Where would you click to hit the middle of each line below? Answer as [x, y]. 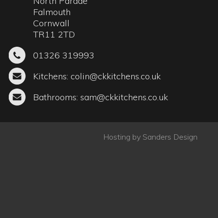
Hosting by [123, 52]
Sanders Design [170, 52]
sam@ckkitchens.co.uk [124, 13]
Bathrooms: [56, 13]
